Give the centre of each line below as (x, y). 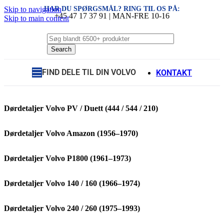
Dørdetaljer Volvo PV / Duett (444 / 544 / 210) (81, 108)
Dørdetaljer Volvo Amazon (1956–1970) (71, 133)
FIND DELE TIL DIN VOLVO (89, 72)
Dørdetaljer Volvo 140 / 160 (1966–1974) (72, 183)
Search (61, 49)
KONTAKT (174, 72)
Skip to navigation (33, 9)
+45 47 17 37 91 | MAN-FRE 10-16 (112, 15)
